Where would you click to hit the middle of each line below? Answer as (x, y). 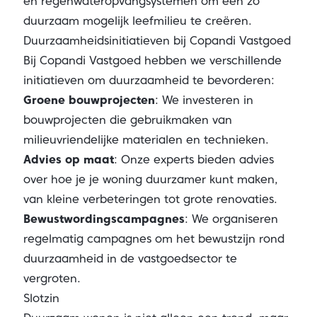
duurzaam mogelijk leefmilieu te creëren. (137, 21)
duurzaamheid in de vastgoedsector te (130, 259)
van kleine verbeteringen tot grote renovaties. (150, 199)
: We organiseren (231, 219)
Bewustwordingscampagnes (104, 219)
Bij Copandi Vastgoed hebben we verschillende (152, 60)
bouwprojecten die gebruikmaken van (127, 120)
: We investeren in (204, 100)
